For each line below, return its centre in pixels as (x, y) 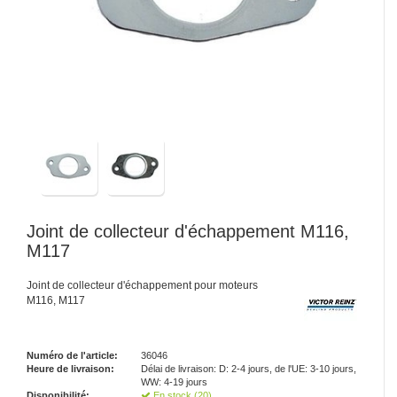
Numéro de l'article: (72, 355)
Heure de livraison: (70, 369)
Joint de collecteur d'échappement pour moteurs (142, 285)
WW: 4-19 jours (175, 382)
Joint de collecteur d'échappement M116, (188, 231)
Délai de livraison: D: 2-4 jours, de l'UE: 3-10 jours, (249, 369)
